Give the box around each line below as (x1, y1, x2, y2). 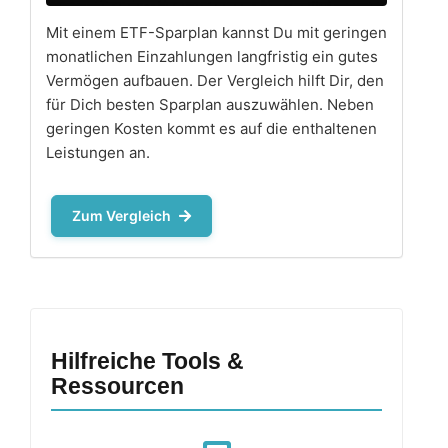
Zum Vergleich (72, 206, 174, 224)
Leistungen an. (46, 142, 150, 162)
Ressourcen (51, 372, 184, 399)
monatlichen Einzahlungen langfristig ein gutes (46, 46, 378, 66)
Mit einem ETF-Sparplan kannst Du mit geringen (46, 22, 387, 42)
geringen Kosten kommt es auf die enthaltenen (46, 118, 377, 138)
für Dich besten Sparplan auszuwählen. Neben (46, 94, 374, 114)
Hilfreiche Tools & (51, 347, 244, 374)
